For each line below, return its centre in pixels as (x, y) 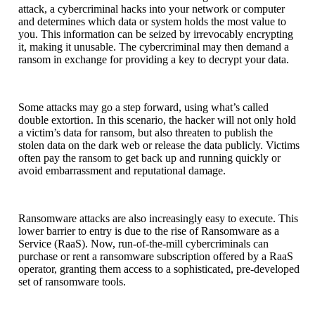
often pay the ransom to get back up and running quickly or (149, 157)
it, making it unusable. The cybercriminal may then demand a (154, 46)
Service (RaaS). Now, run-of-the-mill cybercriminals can (143, 243)
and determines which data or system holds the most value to (152, 21)
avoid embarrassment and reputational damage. (122, 170)
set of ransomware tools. (72, 281)
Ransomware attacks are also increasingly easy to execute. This (158, 218)
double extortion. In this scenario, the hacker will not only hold (157, 120)
